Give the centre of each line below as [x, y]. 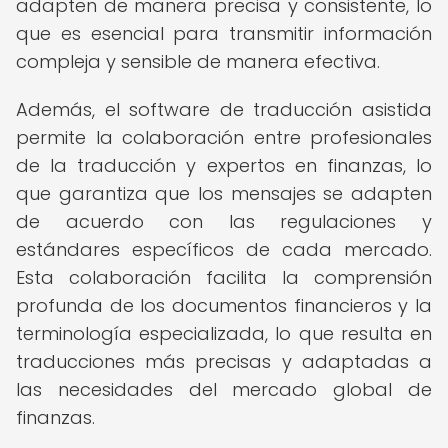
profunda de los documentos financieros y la [224, 305]
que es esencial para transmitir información [224, 33]
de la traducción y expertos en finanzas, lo [224, 165]
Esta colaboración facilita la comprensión [224, 277]
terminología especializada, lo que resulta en [224, 333]
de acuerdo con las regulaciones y [224, 221]
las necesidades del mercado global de [224, 389]
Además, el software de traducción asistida [224, 109]
